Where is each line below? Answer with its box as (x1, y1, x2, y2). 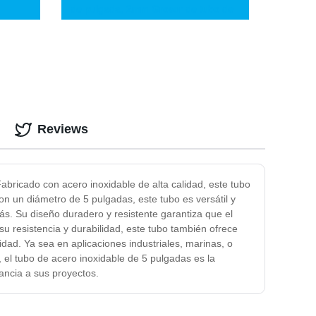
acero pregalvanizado (70, 18, 167, 30)
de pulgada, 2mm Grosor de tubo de (70, 3, 233, 15)
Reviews (37, 122, 88, 137)
